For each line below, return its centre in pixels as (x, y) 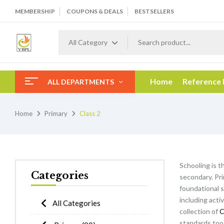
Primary (56, 113)
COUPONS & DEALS (95, 11)
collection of (199, 211)
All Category (88, 42)
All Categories (76, 203)
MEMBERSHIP (35, 11)
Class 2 (90, 113)
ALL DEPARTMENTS (81, 82)
